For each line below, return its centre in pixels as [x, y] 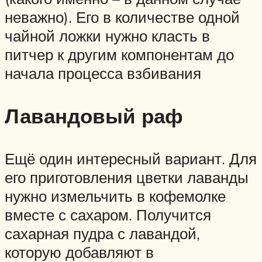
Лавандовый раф [94, 116]
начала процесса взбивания [103, 73]
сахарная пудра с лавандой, [102, 234]
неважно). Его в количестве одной [122, 17]
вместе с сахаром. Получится [108, 215]
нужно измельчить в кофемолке [115, 196]
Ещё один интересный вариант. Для [131, 159]
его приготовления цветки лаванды [127, 177]
